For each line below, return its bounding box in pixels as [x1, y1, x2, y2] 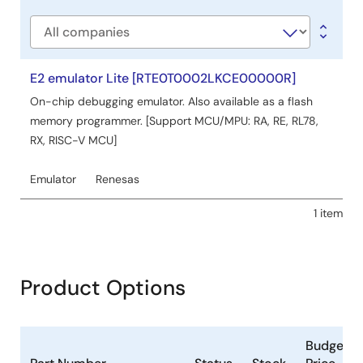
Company [30, 32, 90, 49]
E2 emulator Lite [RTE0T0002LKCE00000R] [30, 70, 296, 88]
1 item [314, 206, 343, 221]
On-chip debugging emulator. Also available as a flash [30, 94, 313, 109]
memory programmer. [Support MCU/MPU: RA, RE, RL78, [30, 113, 318, 129]
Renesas [96, 172, 139, 187]
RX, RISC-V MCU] [30, 133, 117, 148]
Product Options [20, 274, 186, 302]
